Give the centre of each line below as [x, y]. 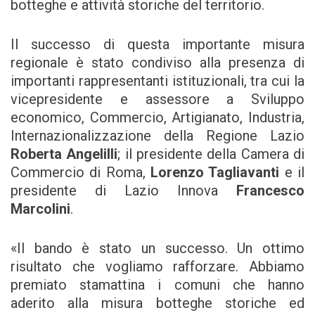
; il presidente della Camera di [211, 154]
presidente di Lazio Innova [123, 191]
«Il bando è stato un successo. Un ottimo [157, 249]
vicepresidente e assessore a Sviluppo [157, 99]
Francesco [270, 191]
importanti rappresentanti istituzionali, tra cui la [157, 81]
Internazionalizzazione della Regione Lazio [157, 136]
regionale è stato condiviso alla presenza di [157, 63]
